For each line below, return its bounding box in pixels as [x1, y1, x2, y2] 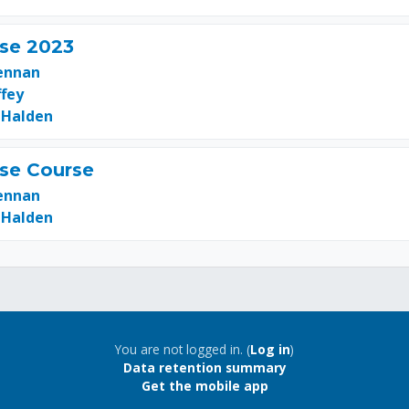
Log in [250, 341, 290, 359]
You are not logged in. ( [115, 341, 250, 359]
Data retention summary [122, 359, 287, 377]
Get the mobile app [141, 377, 268, 395]
